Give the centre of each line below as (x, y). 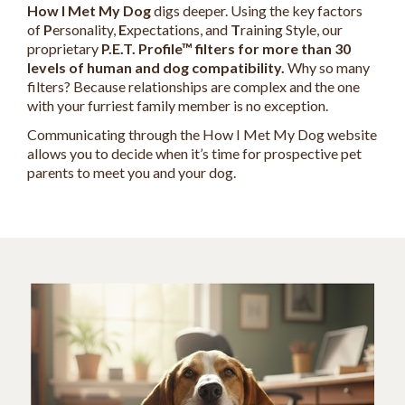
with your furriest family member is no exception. (178, 106)
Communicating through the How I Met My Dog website (202, 135)
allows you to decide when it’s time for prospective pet (194, 154)
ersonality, (85, 30)
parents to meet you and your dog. (132, 173)
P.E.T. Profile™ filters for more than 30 (226, 49)
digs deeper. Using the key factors (257, 11)
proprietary (64, 49)
